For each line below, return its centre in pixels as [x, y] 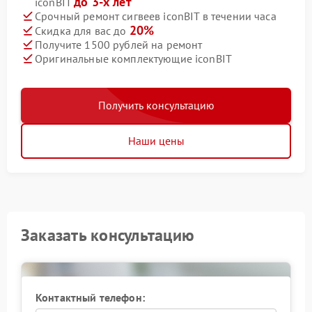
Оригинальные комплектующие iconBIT [134, 58]
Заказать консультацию [108, 235]
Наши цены [156, 141]
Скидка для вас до [82, 31]
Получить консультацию [156, 106]
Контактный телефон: [90, 298]
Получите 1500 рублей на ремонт [119, 44]
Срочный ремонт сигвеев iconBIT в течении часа [156, 16]
